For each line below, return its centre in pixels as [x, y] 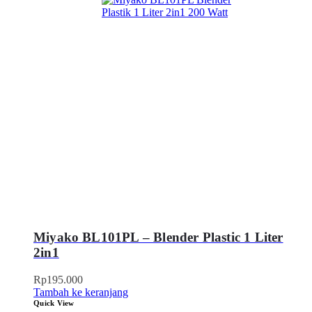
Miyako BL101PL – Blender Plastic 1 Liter [158, 237]
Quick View [54, 303]
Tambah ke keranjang [81, 292]
